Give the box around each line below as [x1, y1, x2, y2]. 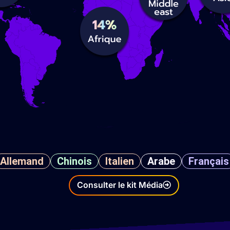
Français [188, 155, 229, 167]
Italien [105, 155, 134, 167]
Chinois [56, 155, 92, 167]
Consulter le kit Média [77, 180, 163, 190]
